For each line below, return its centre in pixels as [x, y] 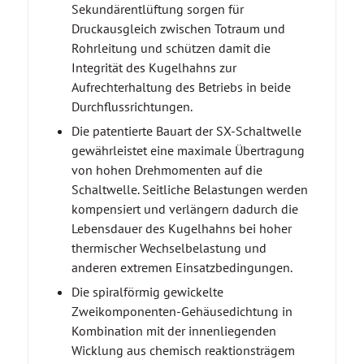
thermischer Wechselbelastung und [169, 247]
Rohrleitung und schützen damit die [171, 48]
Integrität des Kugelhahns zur [154, 67]
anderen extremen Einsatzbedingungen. [182, 267]
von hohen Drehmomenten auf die [167, 169]
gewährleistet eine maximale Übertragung [188, 150]
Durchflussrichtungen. [132, 106]
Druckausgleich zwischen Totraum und [178, 28]
